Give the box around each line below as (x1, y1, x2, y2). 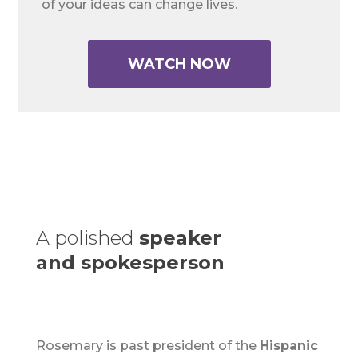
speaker (138, 226, 221, 250)
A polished (35, 226, 134, 250)
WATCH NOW (127, 55, 231, 74)
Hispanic (259, 338, 318, 354)
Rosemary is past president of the (35, 338, 260, 354)
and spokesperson (35, 251, 225, 275)
